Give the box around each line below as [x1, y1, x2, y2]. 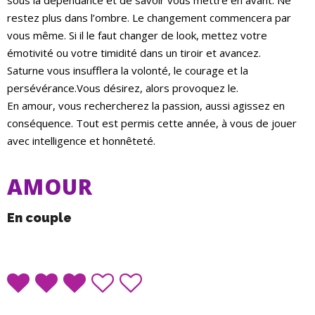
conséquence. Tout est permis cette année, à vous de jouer [7, 116, 297, 131]
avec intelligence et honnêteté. [7, 134, 155, 148]
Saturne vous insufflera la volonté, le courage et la [7, 63, 248, 78]
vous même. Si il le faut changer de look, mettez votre [7, 28, 267, 43]
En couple [7, 210, 72, 226]
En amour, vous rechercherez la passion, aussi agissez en [7, 98, 285, 113]
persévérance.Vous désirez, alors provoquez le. [7, 81, 238, 96]
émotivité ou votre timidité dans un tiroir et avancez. [7, 46, 261, 60]
